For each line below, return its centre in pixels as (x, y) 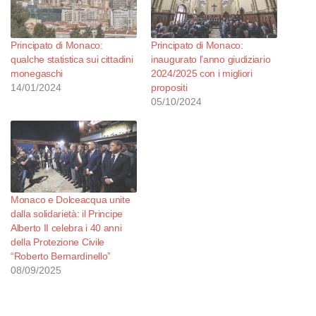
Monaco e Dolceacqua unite (71, 200)
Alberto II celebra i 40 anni (66, 228)
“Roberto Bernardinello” (61, 256)
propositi (169, 88)
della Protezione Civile (58, 242)
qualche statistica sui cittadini (72, 60)
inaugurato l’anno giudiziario (211, 60)
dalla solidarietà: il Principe (67, 214)
